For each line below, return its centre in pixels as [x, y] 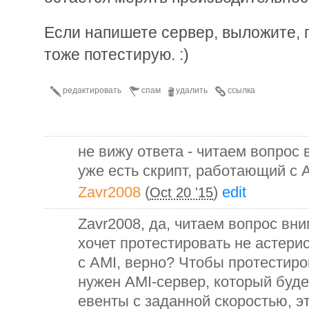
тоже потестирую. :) [117, 54]
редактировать [92, 90]
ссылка [241, 90]
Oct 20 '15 [181, 192]
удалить [192, 90]
